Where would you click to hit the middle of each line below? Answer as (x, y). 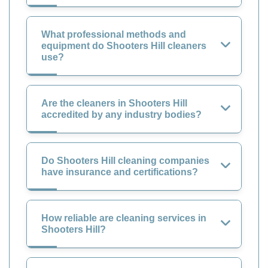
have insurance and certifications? (120, 172)
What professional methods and (114, 34)
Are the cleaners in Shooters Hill (114, 103)
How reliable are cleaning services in (124, 218)
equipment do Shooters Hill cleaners (124, 45)
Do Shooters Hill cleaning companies (125, 160)
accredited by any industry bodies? (121, 114)
